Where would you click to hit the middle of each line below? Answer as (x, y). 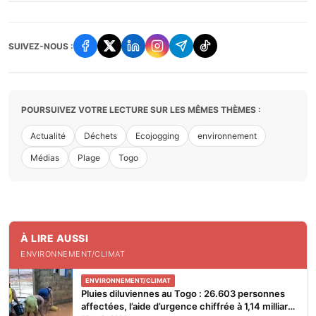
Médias (45, 158)
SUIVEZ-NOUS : (41, 46)
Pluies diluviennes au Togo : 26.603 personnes (183, 294)
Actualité (48, 136)
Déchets (101, 136)
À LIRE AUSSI (54, 238)
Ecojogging (157, 136)
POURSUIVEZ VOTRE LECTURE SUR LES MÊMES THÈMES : (141, 110)
